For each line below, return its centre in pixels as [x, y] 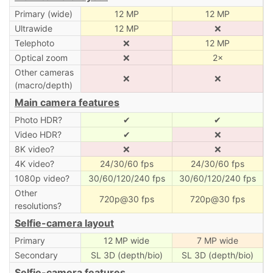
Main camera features [67, 102]
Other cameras [44, 72]
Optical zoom [41, 57]
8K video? [34, 149]
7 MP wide [218, 240]
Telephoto [34, 43]
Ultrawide [33, 28]
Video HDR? [38, 134]
